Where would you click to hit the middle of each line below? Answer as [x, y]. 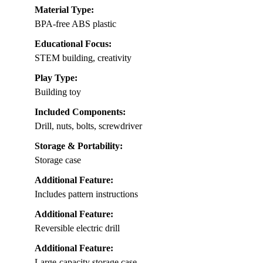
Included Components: [80, 112]
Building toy [58, 92]
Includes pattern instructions [86, 194]
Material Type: [64, 10]
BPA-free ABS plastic [75, 24]
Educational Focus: [73, 44]
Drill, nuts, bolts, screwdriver [88, 126]
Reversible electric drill [77, 228]
